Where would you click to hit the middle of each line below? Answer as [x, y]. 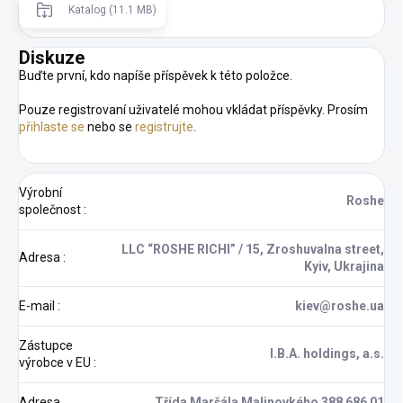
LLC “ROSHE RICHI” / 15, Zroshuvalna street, [253, 249]
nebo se [110, 126]
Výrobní [40, 192]
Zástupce [46, 345]
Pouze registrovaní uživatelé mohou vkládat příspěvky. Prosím [193, 109]
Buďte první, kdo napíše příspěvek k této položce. [156, 75]
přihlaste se [52, 126]
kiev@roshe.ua [340, 305]
